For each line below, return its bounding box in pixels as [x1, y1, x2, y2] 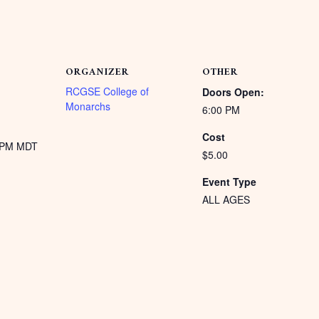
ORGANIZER [66, 63, 129, 81]
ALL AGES [202, 192, 250, 206]
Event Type [202, 174, 256, 189]
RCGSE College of [66, 84, 149, 98]
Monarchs [66, 99, 110, 113]
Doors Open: [202, 85, 264, 99]
